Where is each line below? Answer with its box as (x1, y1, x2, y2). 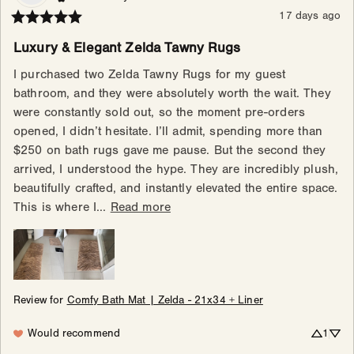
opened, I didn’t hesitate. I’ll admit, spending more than (13, 124, 322, 139)
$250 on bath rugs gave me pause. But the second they (13, 143, 326, 158)
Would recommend (28, 327, 121, 341)
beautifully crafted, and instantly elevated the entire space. (13, 181, 338, 196)
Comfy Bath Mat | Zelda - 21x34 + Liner (66, 294, 263, 307)
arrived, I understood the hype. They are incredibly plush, (13, 162, 339, 177)
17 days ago (279, 9, 341, 23)
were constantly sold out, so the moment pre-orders (13, 105, 306, 120)
